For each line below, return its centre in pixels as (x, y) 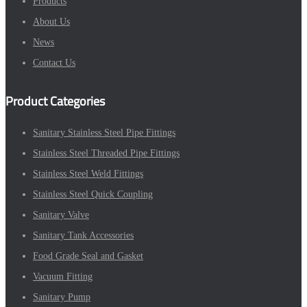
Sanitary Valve (61, 214)
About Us (51, 21)
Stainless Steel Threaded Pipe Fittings (106, 153)
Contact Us (54, 62)
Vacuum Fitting (63, 276)
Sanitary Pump (62, 297)
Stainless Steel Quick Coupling (93, 194)
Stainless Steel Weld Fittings (88, 173)
